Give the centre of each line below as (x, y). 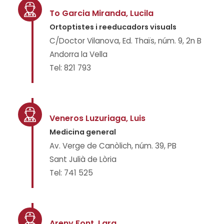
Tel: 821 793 (70, 68)
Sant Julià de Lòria (83, 159)
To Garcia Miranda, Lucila (101, 13)
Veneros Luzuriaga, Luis (97, 118)
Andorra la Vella (78, 54)
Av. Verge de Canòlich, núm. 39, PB (113, 146)
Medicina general (83, 132)
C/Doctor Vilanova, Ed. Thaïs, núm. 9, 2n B (125, 41)
